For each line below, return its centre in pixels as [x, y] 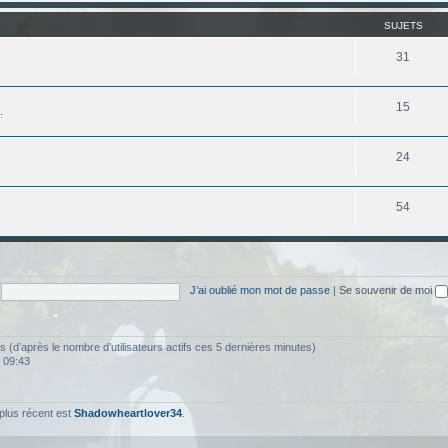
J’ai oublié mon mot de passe [259, 290]
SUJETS [403, 25]
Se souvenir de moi [386, 290]
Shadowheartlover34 [128, 412]
